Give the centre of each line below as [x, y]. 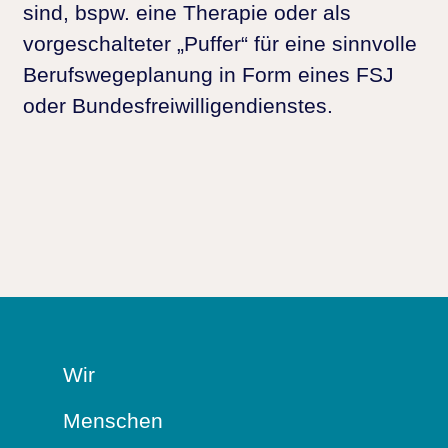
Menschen [113, 420]
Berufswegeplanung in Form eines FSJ [208, 74]
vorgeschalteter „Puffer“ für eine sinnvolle [220, 43]
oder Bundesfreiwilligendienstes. [178, 105]
